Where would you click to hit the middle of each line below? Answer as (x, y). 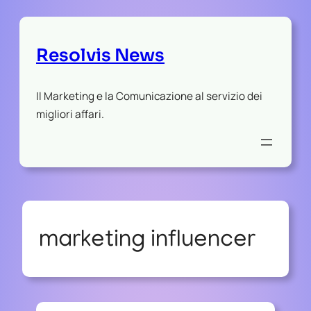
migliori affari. (70, 114)
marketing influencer (147, 241)
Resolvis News (100, 55)
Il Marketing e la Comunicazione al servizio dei (149, 96)
